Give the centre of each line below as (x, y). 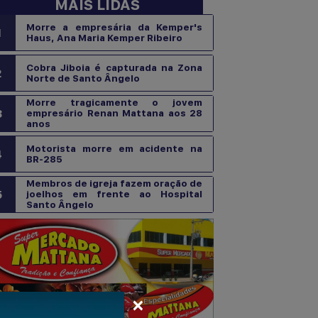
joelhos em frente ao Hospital (114, 194)
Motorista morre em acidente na (114, 148)
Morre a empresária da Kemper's (114, 27)
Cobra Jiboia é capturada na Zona (114, 67)
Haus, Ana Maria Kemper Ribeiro (104, 38)
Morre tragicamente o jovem (114, 102)
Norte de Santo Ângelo (83, 78)
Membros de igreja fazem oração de (114, 183)
